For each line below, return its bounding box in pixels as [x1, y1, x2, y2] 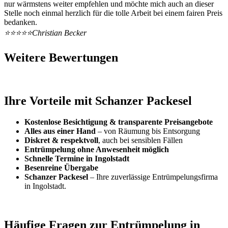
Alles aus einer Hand [24, 127, 96, 136]
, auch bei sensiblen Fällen [98, 136, 183, 145]
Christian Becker [32, 28, 87, 37]
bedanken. [4, 17, 37, 26]
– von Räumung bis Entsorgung [96, 127, 200, 136]
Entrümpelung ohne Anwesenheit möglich [24, 145, 169, 154]
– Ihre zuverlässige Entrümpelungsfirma [88, 173, 218, 182]
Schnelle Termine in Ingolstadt [24, 154, 129, 163]
